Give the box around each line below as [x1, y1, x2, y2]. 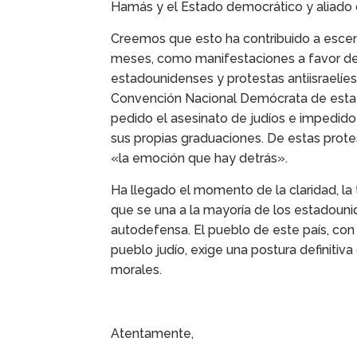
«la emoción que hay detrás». [111, 151, 288, 167]
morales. [111, 262, 163, 278]
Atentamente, [111, 326, 194, 342]
